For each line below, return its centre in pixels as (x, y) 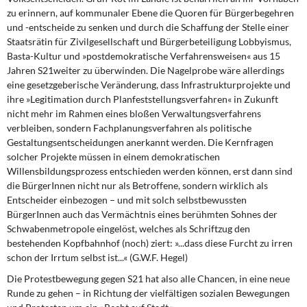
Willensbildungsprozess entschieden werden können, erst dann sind (150, 171)
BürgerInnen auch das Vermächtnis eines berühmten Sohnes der (142, 214)
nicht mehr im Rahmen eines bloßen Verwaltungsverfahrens (134, 113)
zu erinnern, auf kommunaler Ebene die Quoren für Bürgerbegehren (150, 13)
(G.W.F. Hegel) (158, 257)
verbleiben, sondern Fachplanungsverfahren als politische (129, 128)
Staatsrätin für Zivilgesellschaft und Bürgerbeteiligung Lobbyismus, (149, 41)
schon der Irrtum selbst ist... (65, 257)
